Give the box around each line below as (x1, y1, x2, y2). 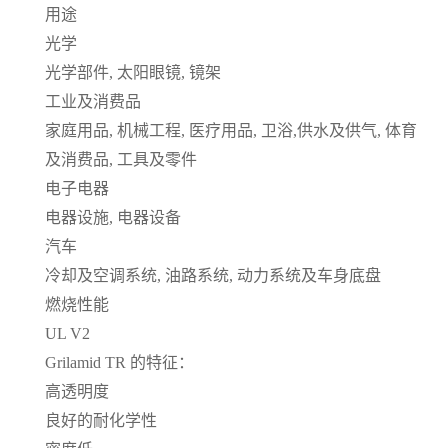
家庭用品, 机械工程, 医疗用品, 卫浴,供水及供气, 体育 (45, 121, 417, 139)
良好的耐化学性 (45, 411, 157, 429)
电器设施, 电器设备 (45, 208, 181, 226)
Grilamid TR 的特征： (45, 353, 194, 371)
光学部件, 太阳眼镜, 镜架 (45, 63, 221, 81)
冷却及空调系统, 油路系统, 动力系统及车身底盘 (45, 266, 381, 284)
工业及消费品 (45, 92, 141, 110)
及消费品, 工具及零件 (45, 150, 197, 168)
